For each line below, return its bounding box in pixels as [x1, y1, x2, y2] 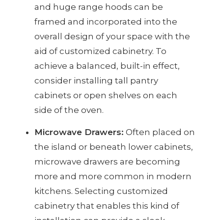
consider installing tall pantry [34, 76, 158, 86]
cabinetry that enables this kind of [34, 201, 179, 211]
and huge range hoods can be [34, 2, 163, 12]
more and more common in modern [34, 171, 192, 182]
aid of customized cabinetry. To [34, 46, 166, 56]
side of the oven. [34, 105, 104, 115]
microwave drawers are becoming [34, 157, 180, 167]
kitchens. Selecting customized [34, 186, 168, 196]
